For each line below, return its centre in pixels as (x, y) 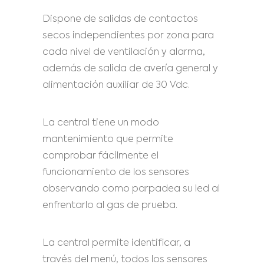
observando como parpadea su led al (131, 189)
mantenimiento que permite (108, 140)
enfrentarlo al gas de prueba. (110, 206)
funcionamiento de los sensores (116, 173)
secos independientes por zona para (128, 36)
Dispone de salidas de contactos (120, 19)
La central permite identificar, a (116, 243)
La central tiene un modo (101, 123)
